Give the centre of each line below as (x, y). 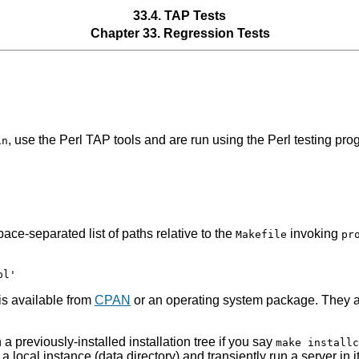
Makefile (261, 235)
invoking (314, 234)
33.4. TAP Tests (179, 16)
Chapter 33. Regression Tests (180, 33)
